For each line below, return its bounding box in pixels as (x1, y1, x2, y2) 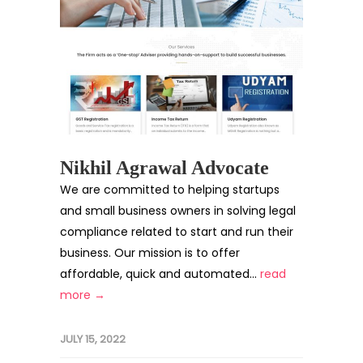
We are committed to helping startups (60, 181, 280, 198)
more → (60, 287, 105, 303)
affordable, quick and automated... (60, 266, 260, 282)
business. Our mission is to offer (60, 245, 240, 261)
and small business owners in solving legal (60, 203, 296, 219)
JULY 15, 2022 (60, 331, 126, 347)
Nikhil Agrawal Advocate (60, 157, 269, 178)
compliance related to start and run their (60, 224, 293, 240)
